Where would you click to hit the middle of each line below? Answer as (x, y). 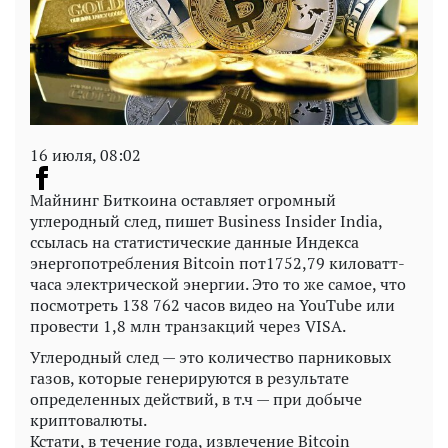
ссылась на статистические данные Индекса (194, 242)
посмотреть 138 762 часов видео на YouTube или (212, 305)
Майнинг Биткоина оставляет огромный (183, 200)
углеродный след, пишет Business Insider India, (206, 221)
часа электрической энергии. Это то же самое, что (218, 284)
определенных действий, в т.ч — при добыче (196, 399)
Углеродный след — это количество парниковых (210, 357)
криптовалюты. (88, 420)
